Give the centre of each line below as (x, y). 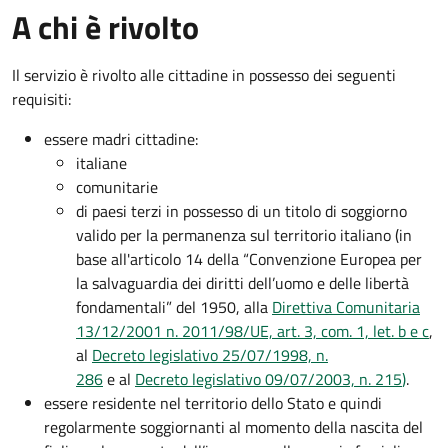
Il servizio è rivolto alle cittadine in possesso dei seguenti (204, 75)
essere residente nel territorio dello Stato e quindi (213, 403)
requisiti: (41, 99)
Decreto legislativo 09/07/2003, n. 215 (268, 379)
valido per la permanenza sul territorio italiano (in (244, 235)
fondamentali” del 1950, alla (174, 307)
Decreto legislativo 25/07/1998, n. (210, 355)
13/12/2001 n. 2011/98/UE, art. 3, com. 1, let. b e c (252, 331)
